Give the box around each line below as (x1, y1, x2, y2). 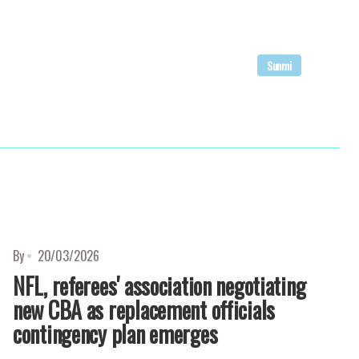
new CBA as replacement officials (13, 293, 276, 326)
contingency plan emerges (13, 317, 218, 350)
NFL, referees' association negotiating (13, 269, 306, 302)
